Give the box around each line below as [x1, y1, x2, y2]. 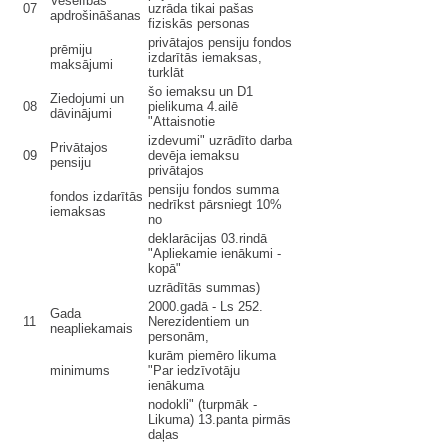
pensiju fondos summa [148, 182, 279, 197]
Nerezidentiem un [148, 314, 249, 329]
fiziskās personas [148, 16, 250, 31]
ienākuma [148, 378, 204, 393]
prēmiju [50, 42, 92, 57]
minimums [50, 363, 110, 378]
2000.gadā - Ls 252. [148, 299, 263, 314]
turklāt [148, 65, 184, 80]
